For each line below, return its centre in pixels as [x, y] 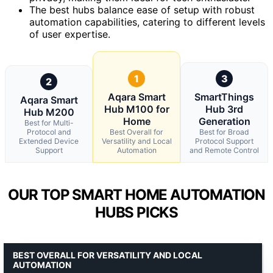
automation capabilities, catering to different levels [147, 22]
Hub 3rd [224, 109]
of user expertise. [70, 34]
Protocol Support [224, 141]
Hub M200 [49, 112]
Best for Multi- [49, 122]
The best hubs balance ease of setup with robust [142, 9]
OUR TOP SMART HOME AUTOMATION [136, 194]
